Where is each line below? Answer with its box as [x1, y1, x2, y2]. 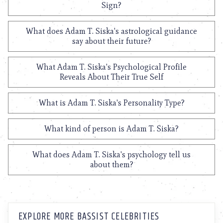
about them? [90, 160, 133, 169]
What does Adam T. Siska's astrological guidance [26, 26, 197, 36]
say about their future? [72, 36, 151, 46]
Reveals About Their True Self [60, 72, 163, 82]
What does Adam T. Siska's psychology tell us [32, 150, 191, 159]
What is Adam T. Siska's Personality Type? [38, 98, 185, 108]
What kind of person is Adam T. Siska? [44, 124, 179, 133]
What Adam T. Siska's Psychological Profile [36, 62, 187, 72]
